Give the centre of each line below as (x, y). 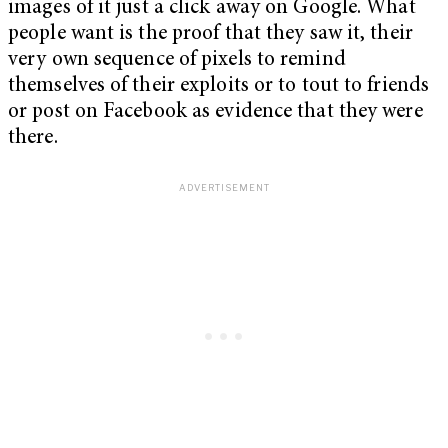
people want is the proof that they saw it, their (210, 34)
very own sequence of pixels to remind (177, 60)
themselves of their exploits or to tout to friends (219, 86)
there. (33, 138)
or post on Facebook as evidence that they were (215, 112)
